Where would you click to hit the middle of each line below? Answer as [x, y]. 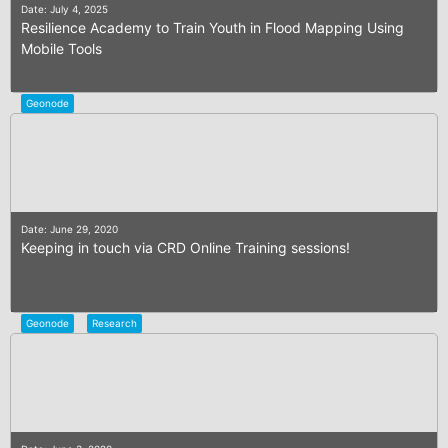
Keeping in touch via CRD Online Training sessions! [185, 248]
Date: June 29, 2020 [69, 229]
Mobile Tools [61, 49]
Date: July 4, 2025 [64, 9]
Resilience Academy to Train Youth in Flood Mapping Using [212, 28]
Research [114, 323]
